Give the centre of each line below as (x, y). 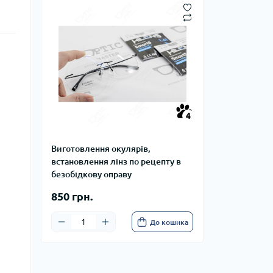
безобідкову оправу (91, 175)
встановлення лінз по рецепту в (116, 162)
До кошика (169, 222)
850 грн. (72, 197)
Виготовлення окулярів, (101, 149)
